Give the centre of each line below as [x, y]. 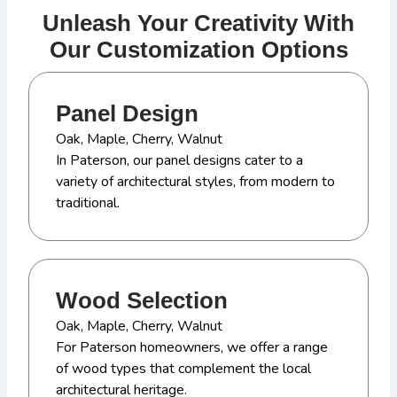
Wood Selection [142, 301]
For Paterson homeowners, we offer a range [192, 348]
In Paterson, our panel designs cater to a [180, 161]
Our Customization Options [198, 50]
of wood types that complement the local [184, 369]
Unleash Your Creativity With [198, 23]
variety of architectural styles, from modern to [196, 182]
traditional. [88, 203]
